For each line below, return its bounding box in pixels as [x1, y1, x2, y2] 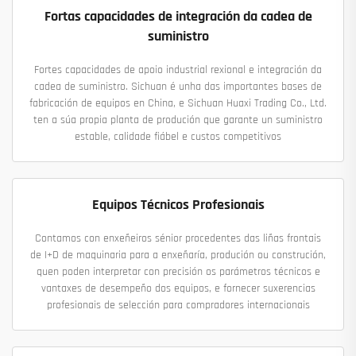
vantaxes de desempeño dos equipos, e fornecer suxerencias [41, 281, 315, 296]
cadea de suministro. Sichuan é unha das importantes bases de [34, 79, 322, 95]
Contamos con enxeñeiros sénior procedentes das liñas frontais [35, 231, 321, 246]
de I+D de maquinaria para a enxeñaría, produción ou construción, [30, 248, 326, 263]
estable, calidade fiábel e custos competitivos [75, 130, 281, 145]
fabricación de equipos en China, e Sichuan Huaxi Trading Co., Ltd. [29, 96, 327, 111]
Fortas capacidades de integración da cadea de [44, 7, 312, 26]
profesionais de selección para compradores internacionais [46, 298, 310, 313]
